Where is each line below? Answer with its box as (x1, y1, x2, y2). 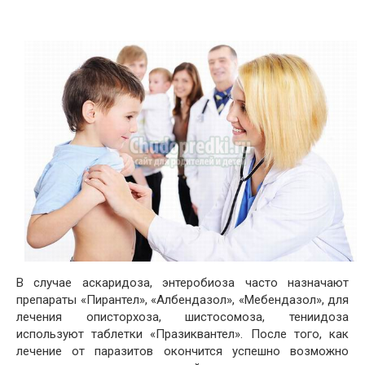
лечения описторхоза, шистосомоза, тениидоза (16, 309, 349, 324)
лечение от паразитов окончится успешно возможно (16, 343, 349, 358)
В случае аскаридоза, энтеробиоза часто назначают (16, 275, 349, 290)
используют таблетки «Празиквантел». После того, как (16, 326, 349, 341)
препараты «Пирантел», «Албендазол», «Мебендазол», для (16, 292, 349, 307)
